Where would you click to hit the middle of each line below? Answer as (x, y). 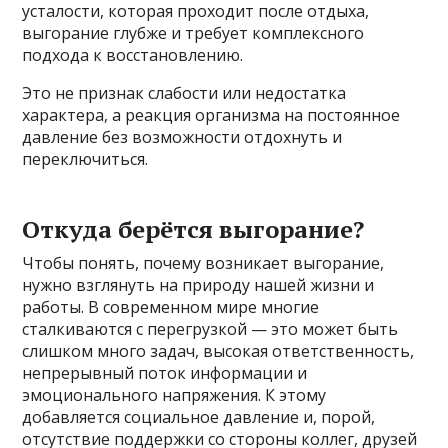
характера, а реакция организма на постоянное (211, 114)
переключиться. (85, 158)
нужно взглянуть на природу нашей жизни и (198, 284)
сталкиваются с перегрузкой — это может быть (210, 328)
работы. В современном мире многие (171, 306)
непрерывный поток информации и (165, 372)
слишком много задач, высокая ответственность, (218, 350)
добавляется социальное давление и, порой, (199, 416)
